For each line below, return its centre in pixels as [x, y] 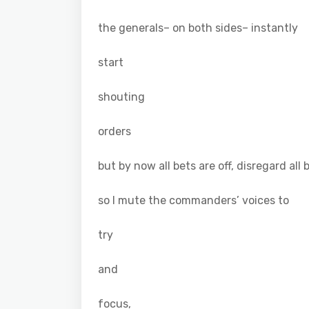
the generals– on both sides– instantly [198, 28]
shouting [121, 97]
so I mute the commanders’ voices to [193, 200]
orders [114, 131]
